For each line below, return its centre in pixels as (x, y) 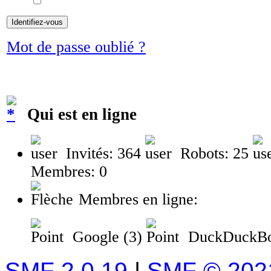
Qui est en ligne (80, 114)
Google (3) (107, 237)
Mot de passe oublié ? (76, 47)
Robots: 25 (214, 154)
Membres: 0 (69, 172)
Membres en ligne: (136, 200)
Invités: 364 (103, 154)
